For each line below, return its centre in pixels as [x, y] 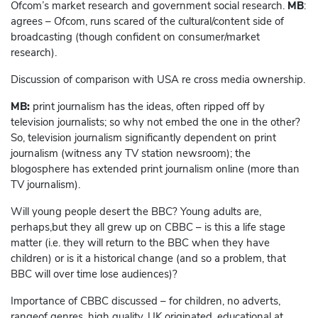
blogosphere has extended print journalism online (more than [155, 169]
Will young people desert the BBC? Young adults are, [136, 212]
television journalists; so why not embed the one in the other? [155, 122]
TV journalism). [45, 185]
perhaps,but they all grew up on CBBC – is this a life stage [148, 227]
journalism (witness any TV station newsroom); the [131, 154]
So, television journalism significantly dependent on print [143, 138]
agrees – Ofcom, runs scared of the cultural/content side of [147, 22]
